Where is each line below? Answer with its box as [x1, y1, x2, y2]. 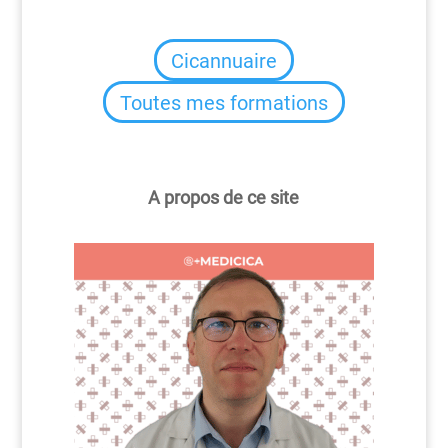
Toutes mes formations [119, 90, 328, 115]
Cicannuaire [170, 48, 277, 73]
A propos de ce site [148, 186, 300, 208]
